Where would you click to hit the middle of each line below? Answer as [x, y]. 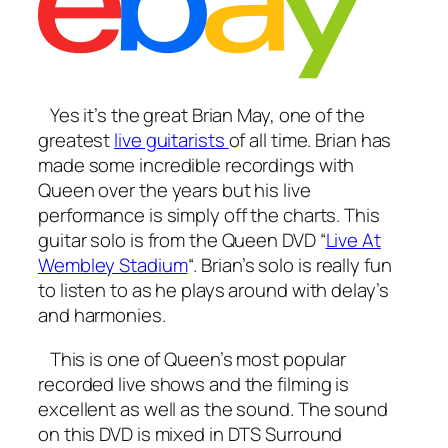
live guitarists [171, 140]
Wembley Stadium [113, 265]
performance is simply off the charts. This [209, 215]
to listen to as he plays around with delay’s [213, 290]
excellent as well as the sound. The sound [213, 408]
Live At [353, 240]
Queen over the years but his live [174, 190]
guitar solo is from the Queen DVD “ [182, 240]
